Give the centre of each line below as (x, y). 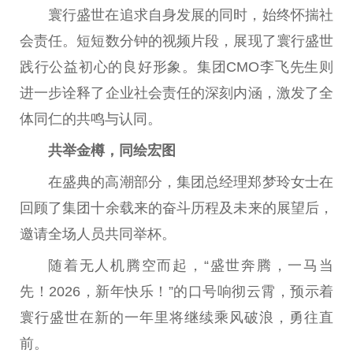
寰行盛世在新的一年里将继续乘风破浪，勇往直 (176, 318)
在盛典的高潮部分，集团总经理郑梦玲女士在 (191, 182)
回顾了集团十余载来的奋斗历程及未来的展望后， (176, 208)
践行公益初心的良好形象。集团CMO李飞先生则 (176, 67)
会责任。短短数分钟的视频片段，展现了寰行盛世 (176, 41)
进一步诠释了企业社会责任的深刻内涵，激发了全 (176, 93)
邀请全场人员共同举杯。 (98, 234)
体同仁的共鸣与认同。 (91, 119)
